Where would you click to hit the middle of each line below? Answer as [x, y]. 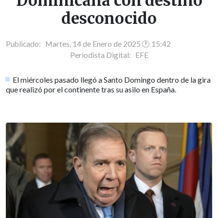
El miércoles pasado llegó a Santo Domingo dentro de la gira [112, 79]
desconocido [109, 19]
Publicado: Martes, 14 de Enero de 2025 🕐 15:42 [88, 44]
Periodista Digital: [102, 55]
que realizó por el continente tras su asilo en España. [91, 89]
